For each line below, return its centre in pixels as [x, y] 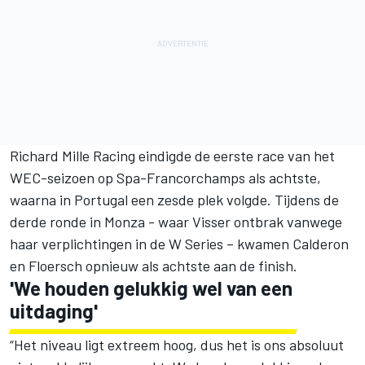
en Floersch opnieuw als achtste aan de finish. [154, 265]
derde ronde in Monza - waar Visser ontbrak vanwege [176, 221]
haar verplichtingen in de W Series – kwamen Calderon [179, 243]
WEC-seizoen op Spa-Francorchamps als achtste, [165, 177]
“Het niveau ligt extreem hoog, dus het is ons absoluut [177, 344]
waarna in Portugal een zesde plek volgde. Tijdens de [174, 199]
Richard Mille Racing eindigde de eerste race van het [172, 155]
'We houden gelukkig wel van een [151, 288]
